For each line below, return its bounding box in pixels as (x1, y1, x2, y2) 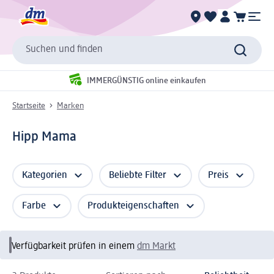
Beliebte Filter (109, 170, 166, 180)
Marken (57, 101, 84, 110)
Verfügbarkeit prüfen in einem (12, 241, 137, 251)
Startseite (12, 101, 45, 110)
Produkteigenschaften (87, 201, 179, 211)
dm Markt (137, 241, 176, 251)
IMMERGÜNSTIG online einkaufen (87, 76, 206, 86)
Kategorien (22, 170, 67, 180)
